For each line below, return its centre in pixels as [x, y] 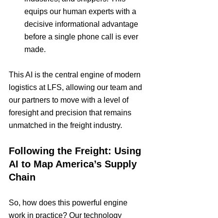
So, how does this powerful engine [69, 203]
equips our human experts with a [81, 11]
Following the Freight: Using [76, 151]
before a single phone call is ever [82, 37]
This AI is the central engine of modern [76, 75]
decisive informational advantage [82, 24]
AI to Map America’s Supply [74, 164]
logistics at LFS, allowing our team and [76, 87]
